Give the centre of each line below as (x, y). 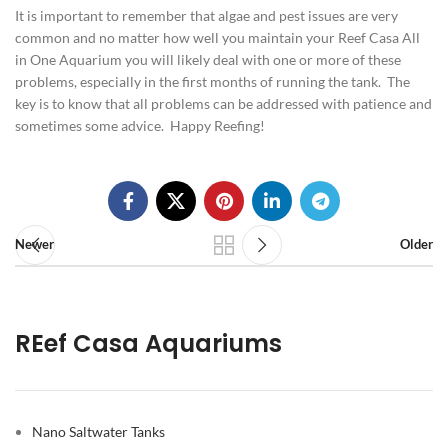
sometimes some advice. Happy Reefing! (140, 125)
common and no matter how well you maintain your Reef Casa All (217, 37)
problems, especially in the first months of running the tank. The (212, 81)
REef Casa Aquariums (148, 343)
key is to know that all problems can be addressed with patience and (223, 103)
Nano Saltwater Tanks (98, 431)
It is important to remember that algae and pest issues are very (206, 15)
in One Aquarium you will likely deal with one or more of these (208, 59)
